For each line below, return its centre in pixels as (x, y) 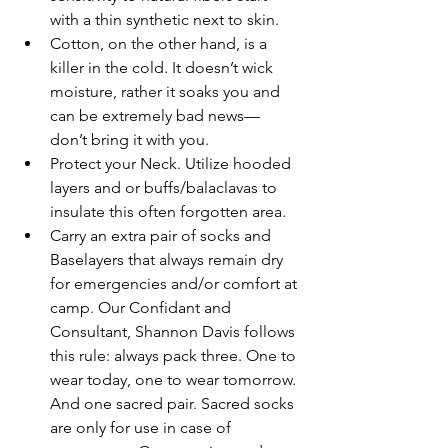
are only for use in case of (142, 427)
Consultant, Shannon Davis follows (174, 331)
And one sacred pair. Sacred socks (174, 403)
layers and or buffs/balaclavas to (165, 187)
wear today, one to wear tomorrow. (175, 379)
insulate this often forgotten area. (168, 211)
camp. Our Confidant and (142, 307)
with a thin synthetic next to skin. (166, 19)
